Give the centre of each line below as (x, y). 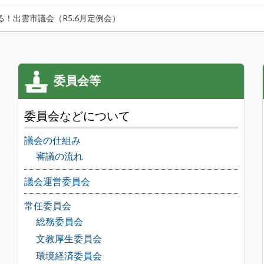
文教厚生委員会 (69, 239)
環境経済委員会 (69, 256)
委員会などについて (77, 116)
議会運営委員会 (57, 181)
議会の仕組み (52, 140)
